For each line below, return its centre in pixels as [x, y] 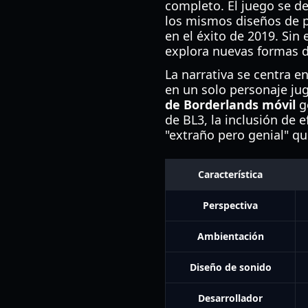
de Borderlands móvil [230, 104]
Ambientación [230, 236]
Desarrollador [230, 298]
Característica [230, 174]
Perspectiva [230, 205]
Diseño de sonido [230, 267]
